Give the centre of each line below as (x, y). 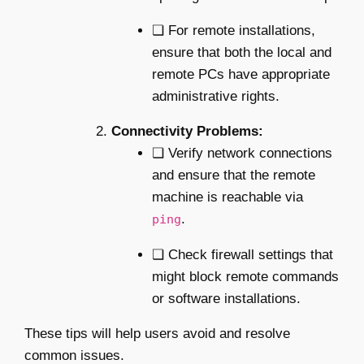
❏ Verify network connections (242, 153)
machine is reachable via (227, 197)
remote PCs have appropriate (240, 74)
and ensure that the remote (233, 175)
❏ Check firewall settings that (242, 254)
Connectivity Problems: (187, 131)
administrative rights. (215, 96)
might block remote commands (245, 276)
